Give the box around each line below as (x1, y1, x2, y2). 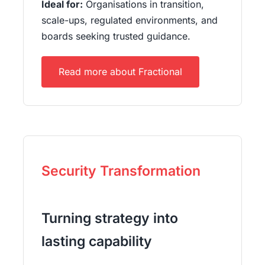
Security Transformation (41, 163, 201, 180)
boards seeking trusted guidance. (41, 30, 190, 43)
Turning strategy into (41, 210, 178, 227)
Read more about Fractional (58, 66, 182, 78)
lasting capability (41, 233, 152, 250)
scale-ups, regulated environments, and (41, 14, 218, 27)
